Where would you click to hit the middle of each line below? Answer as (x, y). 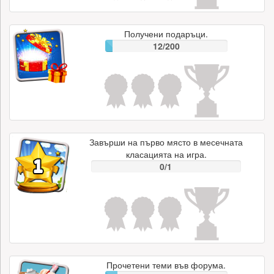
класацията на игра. (166, 154)
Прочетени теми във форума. (166, 265)
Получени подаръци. (166, 34)
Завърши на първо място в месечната (166, 142)
